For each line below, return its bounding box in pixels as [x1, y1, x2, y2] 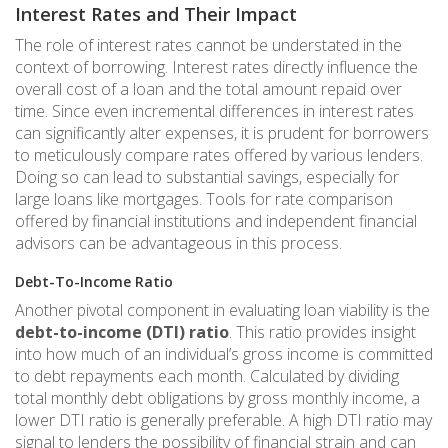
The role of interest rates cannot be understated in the [15, 33, 402, 56]
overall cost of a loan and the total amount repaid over [15, 77, 402, 100]
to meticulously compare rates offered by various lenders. [15, 143, 423, 166]
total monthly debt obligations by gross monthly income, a [15, 386, 420, 409]
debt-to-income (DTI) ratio [15, 320, 229, 343]
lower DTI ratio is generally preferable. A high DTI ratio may [15, 408, 432, 431]
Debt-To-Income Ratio [15, 271, 173, 291]
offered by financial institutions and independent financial [15, 209, 417, 232]
